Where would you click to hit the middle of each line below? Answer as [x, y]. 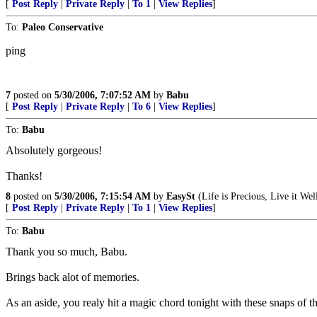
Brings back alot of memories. [73, 277]
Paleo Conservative [63, 27]
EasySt [181, 196]
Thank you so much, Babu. [67, 252]
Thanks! [24, 176]
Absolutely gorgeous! [54, 150]
